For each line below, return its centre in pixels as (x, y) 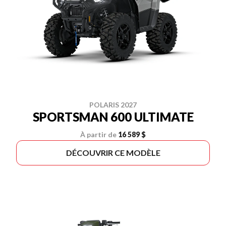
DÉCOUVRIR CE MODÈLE (113, 153)
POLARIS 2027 (113, 105)
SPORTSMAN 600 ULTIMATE (113, 117)
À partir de (98, 134)
